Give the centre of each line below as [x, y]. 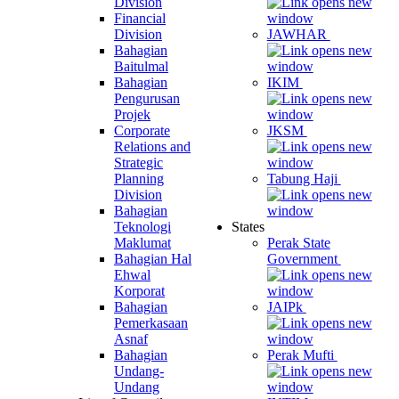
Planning [139, 178]
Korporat [139, 290]
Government [304, 258]
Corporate [142, 130]
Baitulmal [141, 66]
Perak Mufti [302, 354]
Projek [132, 114]
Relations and [152, 146]
